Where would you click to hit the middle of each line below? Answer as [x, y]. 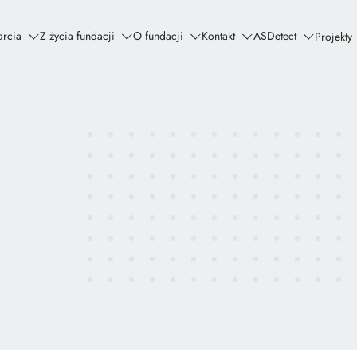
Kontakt [218, 36]
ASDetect [275, 36]
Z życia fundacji [77, 36]
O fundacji [158, 36]
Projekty [333, 36]
